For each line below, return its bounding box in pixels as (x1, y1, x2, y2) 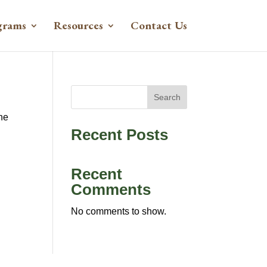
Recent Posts (71, 126, 169, 144)
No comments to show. (71, 206, 167, 216)
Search (153, 92, 181, 102)
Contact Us (130, 18, 187, 33)
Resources (53, 18, 103, 33)
